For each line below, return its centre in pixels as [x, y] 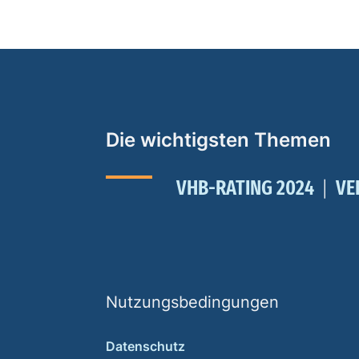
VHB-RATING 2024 [245, 188]
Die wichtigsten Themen [218, 140]
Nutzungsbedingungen [192, 302]
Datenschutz [145, 346]
